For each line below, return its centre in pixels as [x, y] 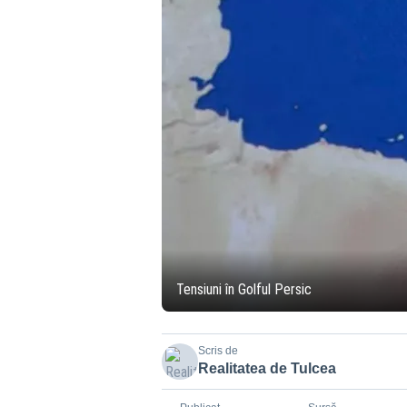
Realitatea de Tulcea [267, 368]
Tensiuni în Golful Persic [243, 289]
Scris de [218, 351]
